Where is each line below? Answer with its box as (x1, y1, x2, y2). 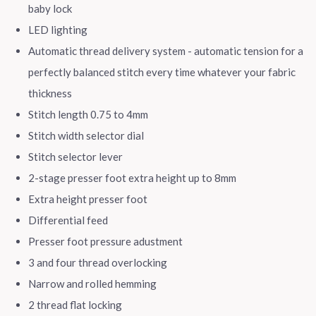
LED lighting (28, 23, 87, 36)
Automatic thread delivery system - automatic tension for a (28, 44, 303, 57)
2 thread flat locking (28, 298, 122, 311)
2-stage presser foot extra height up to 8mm (28, 171, 236, 184)
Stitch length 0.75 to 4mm (28, 107, 148, 121)
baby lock (28, 1, 72, 15)
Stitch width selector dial (28, 128, 144, 142)
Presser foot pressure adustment (28, 234, 183, 248)
